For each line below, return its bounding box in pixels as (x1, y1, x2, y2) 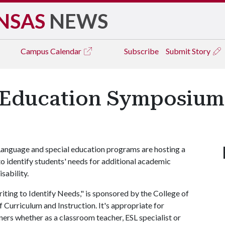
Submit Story (166, 46, 212, 56)
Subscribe (124, 46, 159, 56)
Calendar (50, 46, 83, 56)
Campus (21, 46, 50, 56)
